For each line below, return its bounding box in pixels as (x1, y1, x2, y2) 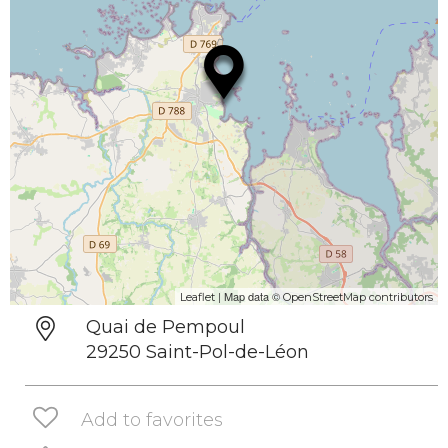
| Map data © (215, 288, 283, 304)
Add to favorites (81, 408, 224, 431)
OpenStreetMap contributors (283, 290, 433, 304)
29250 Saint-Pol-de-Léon (86, 341, 310, 363)
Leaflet (180, 290, 215, 304)
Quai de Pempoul (86, 316, 246, 338)
